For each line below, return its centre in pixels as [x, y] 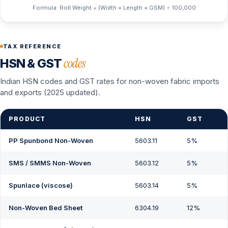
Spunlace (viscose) [41, 185]
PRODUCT [27, 119]
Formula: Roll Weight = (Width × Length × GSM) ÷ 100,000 [114, 7]
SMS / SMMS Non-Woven [50, 163]
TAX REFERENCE [32, 46]
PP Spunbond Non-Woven [51, 140]
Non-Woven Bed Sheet [46, 207]
